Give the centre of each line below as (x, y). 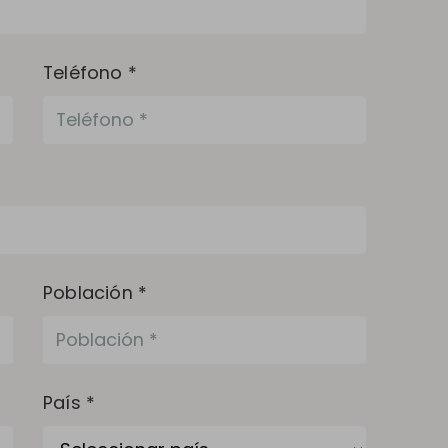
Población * (95, 292)
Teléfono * (89, 72)
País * (69, 402)
